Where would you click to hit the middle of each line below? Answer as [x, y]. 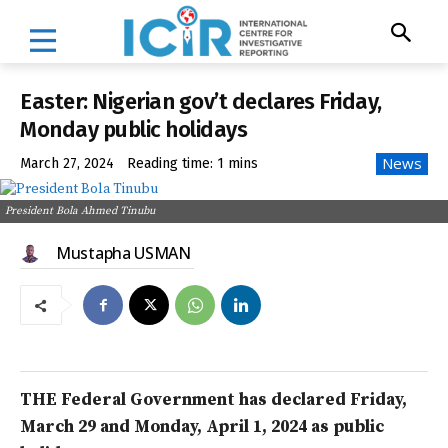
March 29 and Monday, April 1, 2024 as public [202, 427]
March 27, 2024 [67, 164]
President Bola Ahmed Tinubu [80, 211]
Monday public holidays [133, 129]
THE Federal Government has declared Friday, [213, 400]
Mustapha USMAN [123, 253]
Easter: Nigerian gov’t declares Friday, [201, 101]
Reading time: [172, 164]
